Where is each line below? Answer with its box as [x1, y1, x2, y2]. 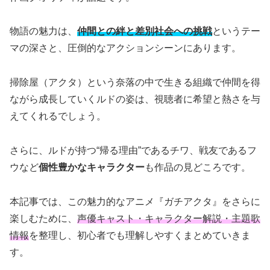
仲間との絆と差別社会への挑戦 [77, 26, 212, 37]
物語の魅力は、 [10, 26, 77, 37]
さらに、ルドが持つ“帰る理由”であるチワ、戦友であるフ [10, 145, 257, 155]
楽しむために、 [10, 213, 77, 224]
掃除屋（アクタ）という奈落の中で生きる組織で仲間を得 [10, 77, 260, 88]
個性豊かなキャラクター [39, 162, 145, 172]
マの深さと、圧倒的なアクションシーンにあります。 [10, 43, 241, 54]
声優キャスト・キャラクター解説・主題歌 [77, 213, 260, 224]
